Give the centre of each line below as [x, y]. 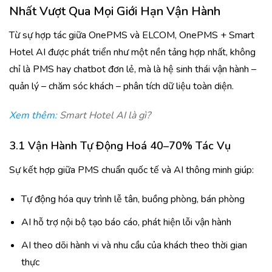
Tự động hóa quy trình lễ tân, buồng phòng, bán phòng [133, 199]
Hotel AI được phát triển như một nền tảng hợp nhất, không [132, 52]
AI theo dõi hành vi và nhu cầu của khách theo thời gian [134, 245]
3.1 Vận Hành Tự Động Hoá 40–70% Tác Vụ [120, 146]
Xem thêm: [34, 115]
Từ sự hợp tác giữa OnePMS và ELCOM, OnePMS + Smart [132, 35]
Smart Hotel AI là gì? [105, 115]
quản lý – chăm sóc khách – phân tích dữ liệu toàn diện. [121, 86]
